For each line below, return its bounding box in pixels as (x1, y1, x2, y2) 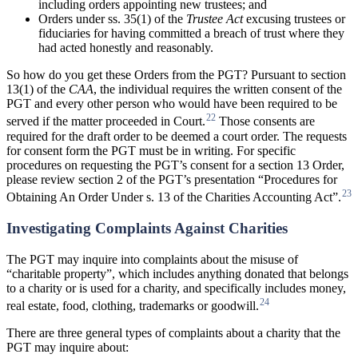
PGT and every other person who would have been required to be (6, 97, 337, 111)
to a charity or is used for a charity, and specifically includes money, (6, 280, 346, 295)
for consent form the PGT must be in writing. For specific (6, 143, 296, 157)
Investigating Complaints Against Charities (6, 219, 288, 237)
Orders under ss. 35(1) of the (38, 12, 186, 26)
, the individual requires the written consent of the (93, 82, 342, 97)
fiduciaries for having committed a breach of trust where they (38, 26, 344, 41)
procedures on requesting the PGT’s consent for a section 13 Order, (6, 157, 344, 172)
